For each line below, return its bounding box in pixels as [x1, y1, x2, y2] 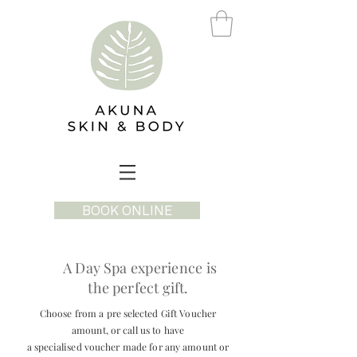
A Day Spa [63, 258, 131, 277]
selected [124, 307, 159, 320]
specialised [33, 340, 82, 353]
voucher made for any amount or [81, 340, 229, 353]
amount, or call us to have [71, 324, 185, 336]
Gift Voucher [158, 307, 217, 320]
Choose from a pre [39, 307, 124, 320]
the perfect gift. [88, 278, 192, 297]
